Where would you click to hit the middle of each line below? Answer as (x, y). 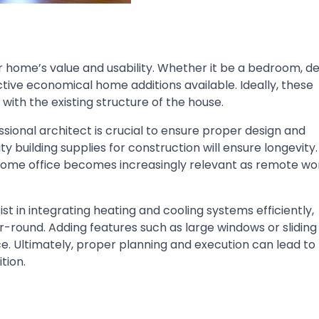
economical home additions (104, 85)
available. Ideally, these (247, 85)
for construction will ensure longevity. (212, 148)
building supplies (61, 148)
